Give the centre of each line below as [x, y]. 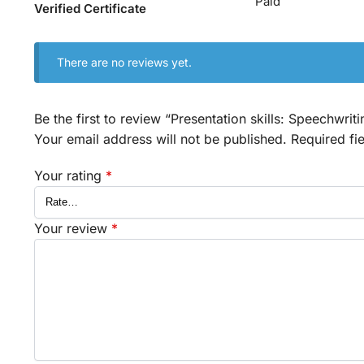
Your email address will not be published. [160, 139]
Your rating [69, 175]
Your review [72, 228]
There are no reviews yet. [125, 63]
